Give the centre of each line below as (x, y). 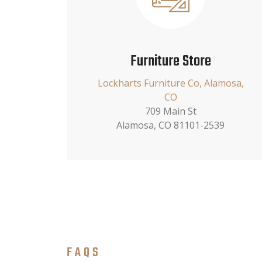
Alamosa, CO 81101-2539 (171, 125)
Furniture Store (170, 61)
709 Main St (170, 111)
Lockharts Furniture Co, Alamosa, (170, 83)
